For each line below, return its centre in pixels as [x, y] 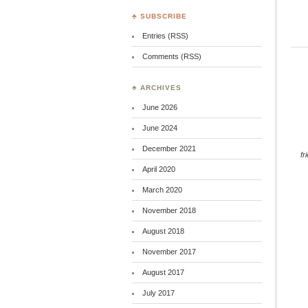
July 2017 [158, 293]
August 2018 [163, 231]
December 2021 [169, 148]
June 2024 [159, 128]
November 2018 [169, 210]
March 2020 [162, 190]
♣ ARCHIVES [157, 88]
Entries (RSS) [165, 36]
